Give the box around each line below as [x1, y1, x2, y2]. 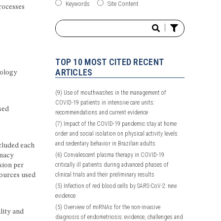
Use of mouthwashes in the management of [62, 89, 167, 96]
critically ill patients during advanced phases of [55, 161, 169, 168]
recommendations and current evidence [55, 109, 148, 116]
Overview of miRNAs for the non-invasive [62, 203, 161, 211]
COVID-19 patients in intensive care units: [55, 99, 155, 106]
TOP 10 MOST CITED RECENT [55, 56, 164, 67]
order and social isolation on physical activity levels [55, 130, 178, 137]
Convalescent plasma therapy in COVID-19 [62, 151, 165, 158]
